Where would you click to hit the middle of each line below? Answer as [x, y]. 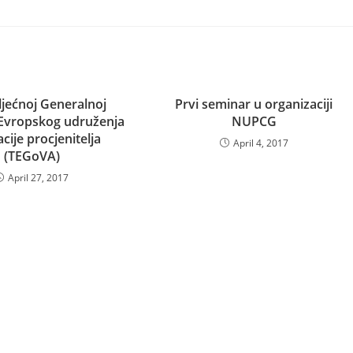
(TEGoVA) [32, 156]
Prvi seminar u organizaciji [254, 104]
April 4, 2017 [260, 143]
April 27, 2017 [39, 177]
